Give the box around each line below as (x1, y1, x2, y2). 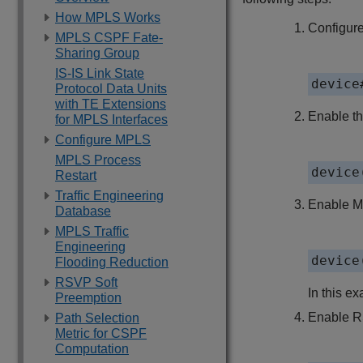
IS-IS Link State (55, 66, 144, 80)
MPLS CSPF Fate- (55, 31, 163, 45)
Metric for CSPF (55, 327, 147, 340)
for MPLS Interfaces (55, 113, 168, 126)
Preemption (55, 291, 122, 305)
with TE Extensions (55, 97, 166, 111)
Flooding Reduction (55, 255, 169, 269)
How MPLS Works (55, 11, 160, 24)
